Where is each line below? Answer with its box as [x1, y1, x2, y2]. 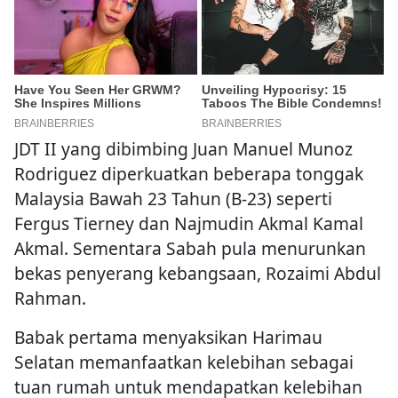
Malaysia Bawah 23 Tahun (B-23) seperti [14, 187, 332, 211]
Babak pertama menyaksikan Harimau [14, 325, 322, 350]
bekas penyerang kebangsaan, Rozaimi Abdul [14, 261, 381, 286]
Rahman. [14, 286, 86, 311]
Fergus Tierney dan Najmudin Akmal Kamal [14, 211, 363, 236]
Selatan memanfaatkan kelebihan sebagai [14, 350, 354, 375]
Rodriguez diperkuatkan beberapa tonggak [14, 162, 363, 187]
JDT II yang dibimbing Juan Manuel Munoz [14, 137, 353, 162]
